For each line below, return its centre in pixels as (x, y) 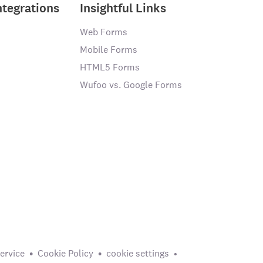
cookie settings (138, 253)
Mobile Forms (109, 50)
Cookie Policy (65, 253)
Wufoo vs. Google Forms (131, 85)
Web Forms (104, 32)
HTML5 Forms (110, 67)
